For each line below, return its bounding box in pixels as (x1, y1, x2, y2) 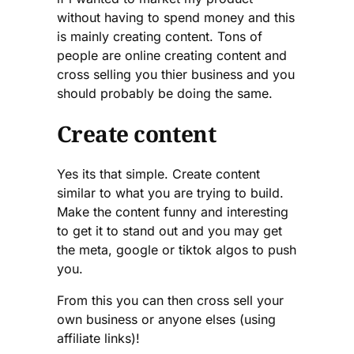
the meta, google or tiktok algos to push (57, 242, 296, 258)
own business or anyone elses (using (57, 311, 276, 328)
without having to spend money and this (57, 9, 295, 25)
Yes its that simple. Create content (57, 166, 260, 183)
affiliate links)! (57, 330, 140, 347)
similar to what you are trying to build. (57, 185, 284, 201)
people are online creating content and (57, 47, 287, 63)
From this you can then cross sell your (57, 292, 284, 309)
